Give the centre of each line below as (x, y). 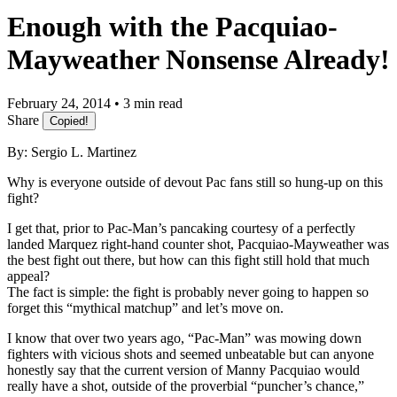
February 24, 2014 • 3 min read (95, 103)
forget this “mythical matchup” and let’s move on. (145, 307)
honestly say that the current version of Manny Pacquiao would (183, 370)
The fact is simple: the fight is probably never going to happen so (188, 292)
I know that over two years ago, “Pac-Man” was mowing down (184, 338)
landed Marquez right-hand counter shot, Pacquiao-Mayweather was (198, 244)
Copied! (69, 121)
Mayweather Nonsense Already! (198, 60)
